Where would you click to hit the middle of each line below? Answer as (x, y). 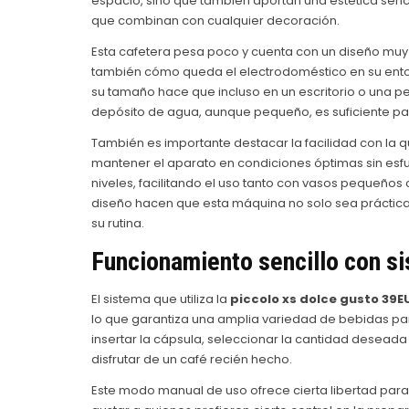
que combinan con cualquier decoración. (215, 20)
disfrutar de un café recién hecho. (191, 360)
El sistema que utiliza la (160, 299)
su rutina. (117, 223)
